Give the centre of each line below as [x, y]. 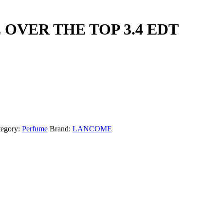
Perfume [35, 129]
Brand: [61, 129]
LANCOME [92, 129]
